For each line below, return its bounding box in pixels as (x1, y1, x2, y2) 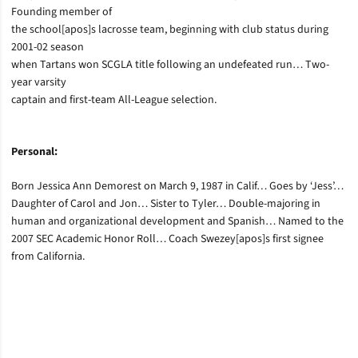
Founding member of (11, 4, 112, 20)
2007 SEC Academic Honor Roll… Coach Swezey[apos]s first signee (11, 231, 324, 247)
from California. (11, 249, 85, 265)
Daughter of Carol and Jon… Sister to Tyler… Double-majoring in (11, 196, 320, 212)
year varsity (11, 74, 66, 90)
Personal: (11, 144, 58, 160)
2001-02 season (11, 39, 84, 55)
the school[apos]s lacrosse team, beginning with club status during (11, 22, 328, 38)
